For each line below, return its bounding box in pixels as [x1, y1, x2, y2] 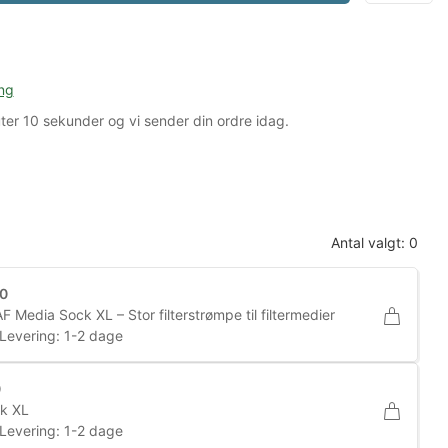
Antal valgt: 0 [331, 234, 418, 252]
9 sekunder [18, 112, 97, 130]
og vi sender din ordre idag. [96, 112, 282, 130]
